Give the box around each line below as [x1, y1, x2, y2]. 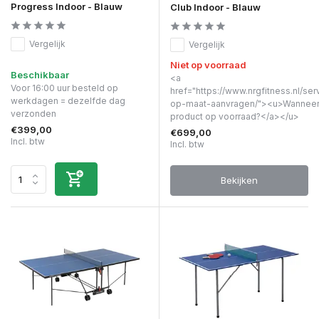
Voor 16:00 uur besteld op [11, 83, 118, 94]
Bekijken [221, 174, 258, 187]
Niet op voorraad [170, 59, 246, 71]
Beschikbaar [11, 69, 69, 81]
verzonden [11, 108, 56, 120]
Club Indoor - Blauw [170, 1, 261, 14]
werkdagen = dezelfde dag [11, 95, 125, 107]
